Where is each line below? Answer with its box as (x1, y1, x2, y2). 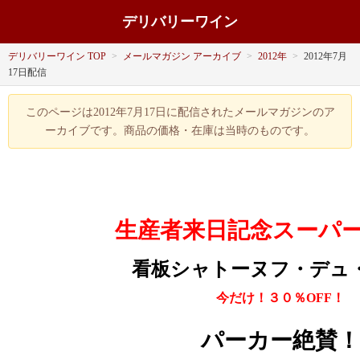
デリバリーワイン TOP (8, 51, 106, 62)
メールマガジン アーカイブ (123, 51, 241, 62)
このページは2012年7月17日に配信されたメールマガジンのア (25, 106, 335, 118)
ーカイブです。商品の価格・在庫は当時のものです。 (45, 125, 315, 137)
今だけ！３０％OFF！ (216, 291, 345, 305)
